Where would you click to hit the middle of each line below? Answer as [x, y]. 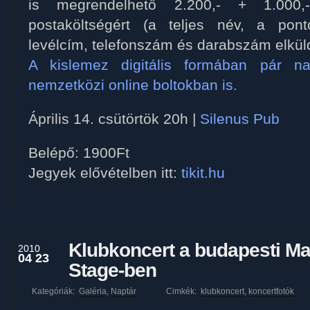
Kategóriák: [54, 291]
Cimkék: [183, 291]
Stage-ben [112, 270]
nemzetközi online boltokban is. [133, 85]
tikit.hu [203, 173]
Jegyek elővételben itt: [105, 173]
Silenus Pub [240, 119]
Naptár [124, 291]
